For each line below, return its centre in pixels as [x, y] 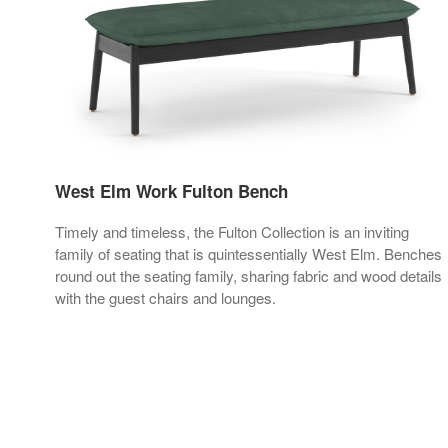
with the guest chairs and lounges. [165, 297]
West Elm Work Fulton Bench [171, 190]
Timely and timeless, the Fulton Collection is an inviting [232, 231]
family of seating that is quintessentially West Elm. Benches [248, 253]
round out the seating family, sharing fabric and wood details [248, 275]
